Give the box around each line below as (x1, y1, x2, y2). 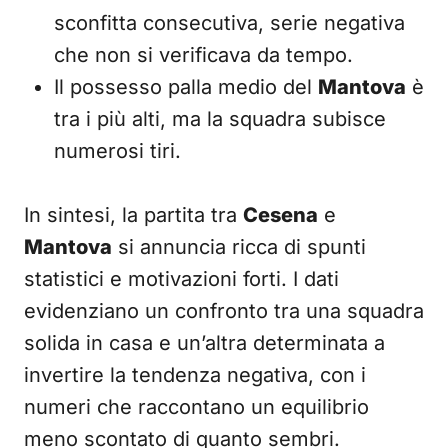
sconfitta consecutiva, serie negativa (54, 11, 405, 35)
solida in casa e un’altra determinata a (24, 331, 385, 355)
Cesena (243, 203, 318, 227)
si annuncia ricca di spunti (112, 235, 366, 259)
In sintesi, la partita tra (24, 203, 243, 227)
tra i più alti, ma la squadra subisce (54, 107, 386, 131)
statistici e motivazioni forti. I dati (24, 267, 339, 291)
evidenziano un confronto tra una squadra (24, 299, 424, 323)
